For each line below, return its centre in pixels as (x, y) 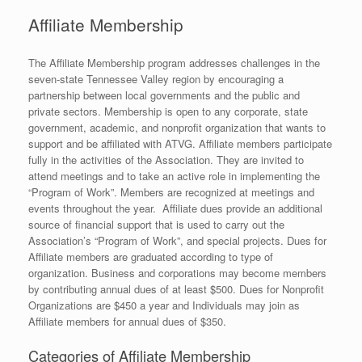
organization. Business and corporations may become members (177, 272)
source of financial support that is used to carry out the (156, 224)
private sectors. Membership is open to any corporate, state (168, 111)
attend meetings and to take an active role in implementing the (174, 175)
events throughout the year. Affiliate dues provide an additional (175, 208)
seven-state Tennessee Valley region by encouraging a (156, 78)
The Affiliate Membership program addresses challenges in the (174, 62)
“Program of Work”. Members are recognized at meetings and (171, 192)
